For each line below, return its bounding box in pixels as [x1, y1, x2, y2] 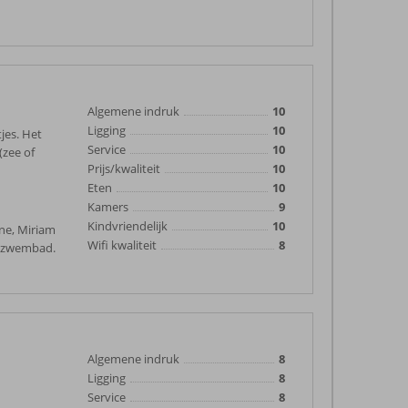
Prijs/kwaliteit [87, 160, 160, 177]
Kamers [87, 199, 128, 215]
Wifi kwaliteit [87, 237, 157, 253]
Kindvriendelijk [87, 218, 168, 234]
